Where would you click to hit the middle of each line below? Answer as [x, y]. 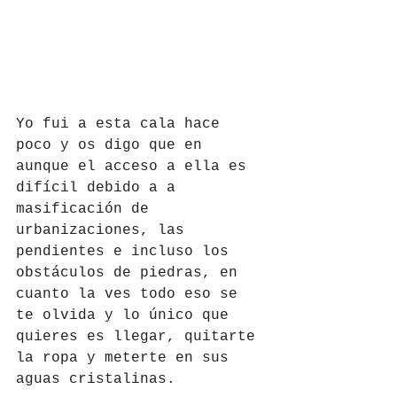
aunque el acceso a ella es [136, 166]
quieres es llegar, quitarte [140, 336]
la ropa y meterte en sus [127, 358]
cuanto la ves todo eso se [131, 294]
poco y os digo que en [113, 145]
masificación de [87, 209]
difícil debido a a [100, 187]
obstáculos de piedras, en [131, 272]
